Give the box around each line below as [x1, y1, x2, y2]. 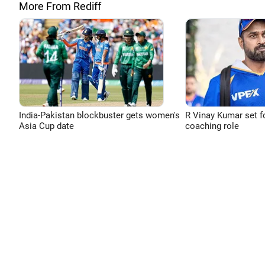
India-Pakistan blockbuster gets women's [19, 110, 180, 121]
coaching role [185, 121, 239, 131]
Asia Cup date [19, 121, 74, 131]
